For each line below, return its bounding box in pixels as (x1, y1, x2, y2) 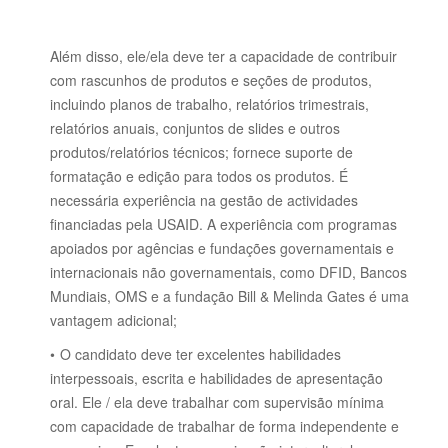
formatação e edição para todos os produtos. (50, 166, 339, 186)
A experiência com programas (207, 214, 397, 234)
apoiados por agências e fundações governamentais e (50, 238, 394, 258)
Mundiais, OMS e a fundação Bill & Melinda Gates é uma (50, 286, 409, 306)
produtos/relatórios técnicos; (50, 142, 233, 162)
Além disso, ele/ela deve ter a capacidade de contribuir (50, 46, 397, 66)
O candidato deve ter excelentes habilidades (60, 344, 341, 364)
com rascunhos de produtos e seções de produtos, (50, 70, 372, 90)
